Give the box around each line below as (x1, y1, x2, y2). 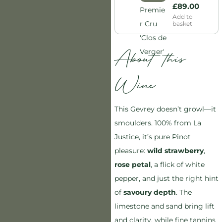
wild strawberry (147, 146, 204, 155)
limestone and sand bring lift (114, 201, 215, 211)
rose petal (114, 160, 151, 169)
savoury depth (123, 187, 176, 197)
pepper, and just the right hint (114, 173, 219, 183)
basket (172, 20, 192, 28)
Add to (172, 13, 193, 21)
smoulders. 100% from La (114, 118, 201, 127)
